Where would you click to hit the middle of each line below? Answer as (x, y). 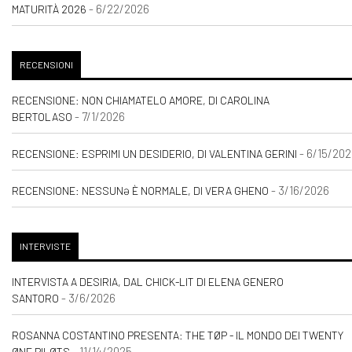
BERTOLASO (42, 117)
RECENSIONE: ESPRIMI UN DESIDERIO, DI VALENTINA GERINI (154, 154)
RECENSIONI (46, 65)
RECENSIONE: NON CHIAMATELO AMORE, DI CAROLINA (141, 101)
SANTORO (35, 299)
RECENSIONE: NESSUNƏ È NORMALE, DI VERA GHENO (140, 191)
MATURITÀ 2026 (49, 9)
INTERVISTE (45, 246)
